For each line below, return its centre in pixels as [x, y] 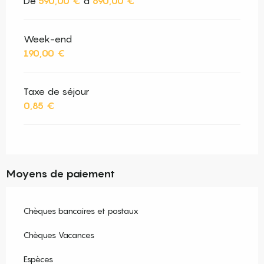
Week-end [48, 39]
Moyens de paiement [60, 174]
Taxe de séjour [56, 92]
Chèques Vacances [59, 235]
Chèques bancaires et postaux [81, 211]
